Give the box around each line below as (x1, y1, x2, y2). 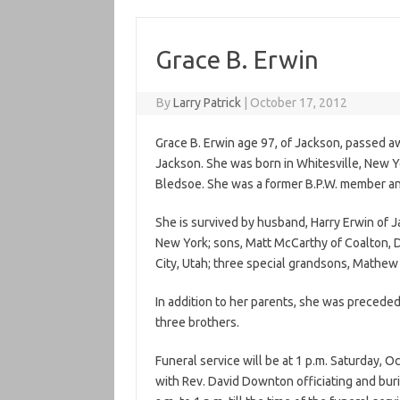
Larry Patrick (173, 96, 242, 110)
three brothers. (154, 315, 239, 329)
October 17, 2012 (250, 96, 348, 110)
